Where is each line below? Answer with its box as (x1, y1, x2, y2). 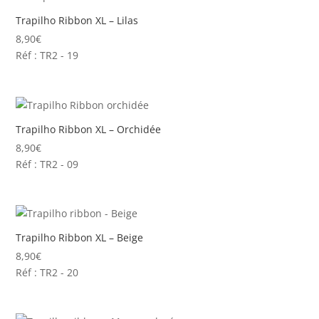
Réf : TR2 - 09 (16, 157, 79, 171)
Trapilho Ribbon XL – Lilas (16, 14, 139, 28)
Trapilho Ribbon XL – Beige (16, 231, 144, 245)
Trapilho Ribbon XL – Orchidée (16, 122, 162, 136)
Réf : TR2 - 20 (16, 266, 79, 280)
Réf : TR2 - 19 (16, 48, 79, 63)
